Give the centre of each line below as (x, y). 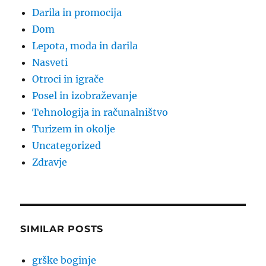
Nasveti (50, 63)
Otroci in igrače (68, 79)
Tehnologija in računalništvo (100, 113)
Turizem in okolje (74, 129)
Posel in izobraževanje (85, 96)
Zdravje (50, 162)
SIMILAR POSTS (62, 229)
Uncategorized (67, 146)
